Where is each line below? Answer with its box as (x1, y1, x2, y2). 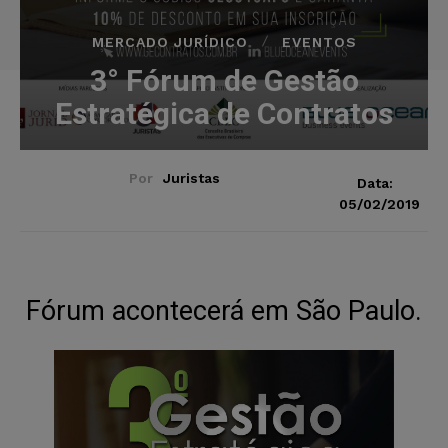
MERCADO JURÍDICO (91, 33, 248, 50)
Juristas (162, 169, 220, 186)
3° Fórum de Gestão (89, 62, 359, 98)
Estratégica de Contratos (55, 95, 393, 131)
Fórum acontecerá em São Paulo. (26, 294, 422, 327)
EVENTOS (281, 33, 357, 50)
